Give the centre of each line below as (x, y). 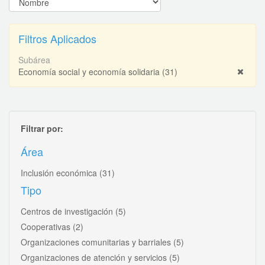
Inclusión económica (60, 172)
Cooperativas (47, 226)
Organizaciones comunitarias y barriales (97, 242)
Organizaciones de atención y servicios (95, 257)
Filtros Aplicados (57, 38)
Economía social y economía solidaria (90, 71)
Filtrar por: (42, 128)
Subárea (34, 59)
